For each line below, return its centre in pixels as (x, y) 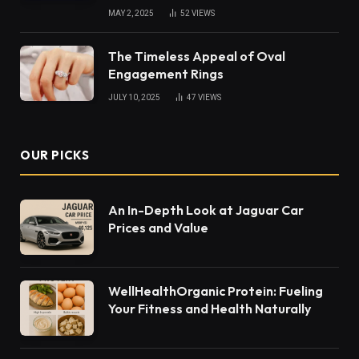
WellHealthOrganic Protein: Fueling (216, 291)
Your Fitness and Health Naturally (210, 309)
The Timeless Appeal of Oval (197, 56)
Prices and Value (158, 228)
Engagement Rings (166, 74)
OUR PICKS (55, 155)
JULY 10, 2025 (134, 98)
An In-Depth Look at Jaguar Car (206, 210)
